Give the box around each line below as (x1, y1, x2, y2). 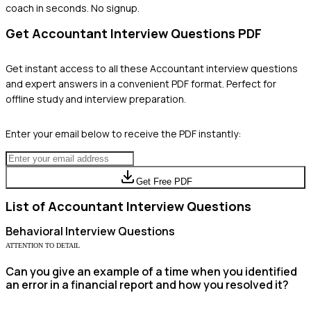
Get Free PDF (135, 176, 192, 187)
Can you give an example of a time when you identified (6, 263, 297, 279)
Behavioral (6, 223, 63, 239)
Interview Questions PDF (108, 24, 262, 42)
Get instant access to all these (6, 61, 150, 75)
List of (6, 197, 48, 215)
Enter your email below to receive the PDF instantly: (6, 126, 241, 140)
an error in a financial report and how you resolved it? (6, 276, 289, 292)
